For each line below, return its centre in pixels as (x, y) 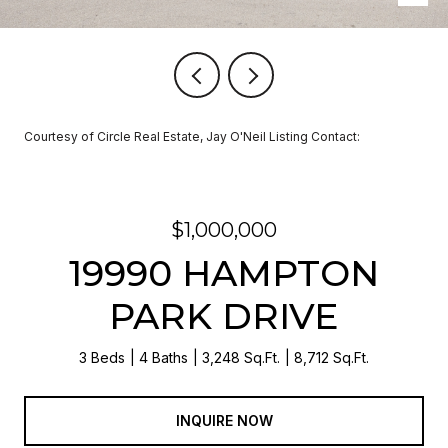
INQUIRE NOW (224, 420)
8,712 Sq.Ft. (331, 357)
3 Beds (102, 357)
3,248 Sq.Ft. (241, 357)
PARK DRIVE (224, 316)
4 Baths (163, 357)
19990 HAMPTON (224, 273)
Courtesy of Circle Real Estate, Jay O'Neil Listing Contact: (195, 136)
